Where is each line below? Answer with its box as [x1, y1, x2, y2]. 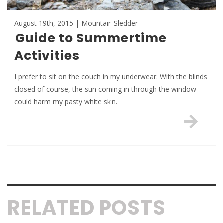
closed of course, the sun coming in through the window [14, 84, 196, 94]
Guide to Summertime [15, 29, 167, 47]
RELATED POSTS [7, 194, 166, 222]
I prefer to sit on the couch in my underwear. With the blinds [14, 72, 207, 82]
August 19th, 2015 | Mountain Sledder [14, 18, 138, 28]
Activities [14, 47, 80, 65]
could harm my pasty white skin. [14, 97, 117, 107]
